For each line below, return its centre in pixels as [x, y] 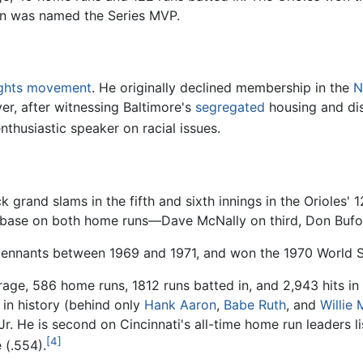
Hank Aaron [180, 304]
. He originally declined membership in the [222, 87]
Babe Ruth [255, 304]
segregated [230, 107]
